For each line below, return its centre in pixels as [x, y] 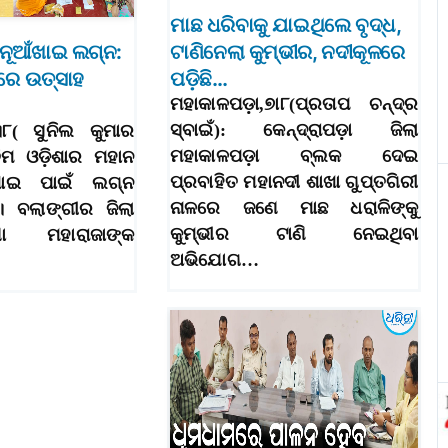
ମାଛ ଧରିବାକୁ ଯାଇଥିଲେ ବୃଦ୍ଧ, [285, 25]
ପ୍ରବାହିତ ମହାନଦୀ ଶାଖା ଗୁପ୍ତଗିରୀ [294, 182]
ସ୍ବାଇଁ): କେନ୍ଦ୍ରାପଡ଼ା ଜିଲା [294, 130]
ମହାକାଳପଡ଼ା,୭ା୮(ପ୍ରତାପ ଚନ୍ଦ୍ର [294, 104]
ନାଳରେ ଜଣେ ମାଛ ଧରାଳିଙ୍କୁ [294, 208]
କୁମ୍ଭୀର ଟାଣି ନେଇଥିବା [294, 234]
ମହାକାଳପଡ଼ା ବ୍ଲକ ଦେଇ [294, 156]
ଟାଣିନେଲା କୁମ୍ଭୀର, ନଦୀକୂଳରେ [287, 52]
